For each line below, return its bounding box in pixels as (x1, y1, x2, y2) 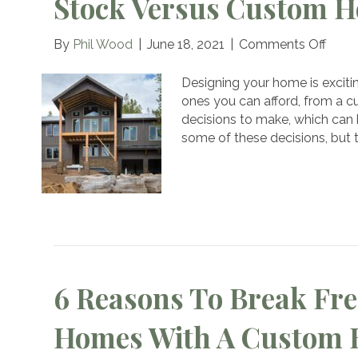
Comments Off (239, 37, 327, 53)
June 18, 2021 (147, 37, 225, 53)
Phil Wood (73, 37, 133, 53)
